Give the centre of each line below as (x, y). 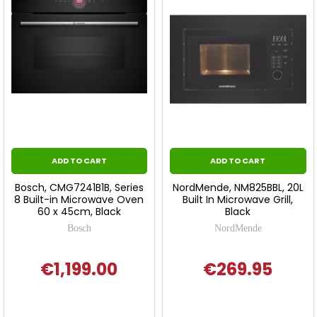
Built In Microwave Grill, (238, 199)
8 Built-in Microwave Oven (79, 199)
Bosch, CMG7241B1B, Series (79, 187)
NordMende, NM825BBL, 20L (238, 187)
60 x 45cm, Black (79, 211)
